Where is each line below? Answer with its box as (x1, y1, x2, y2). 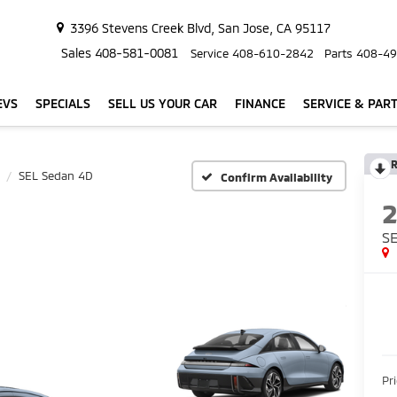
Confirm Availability (221, 169, 332, 184)
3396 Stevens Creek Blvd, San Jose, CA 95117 (70, 20, 331, 35)
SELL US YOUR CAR (108, 96, 217, 112)
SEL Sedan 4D (19, 168, 93, 183)
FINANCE (235, 96, 285, 112)
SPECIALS (35, 96, 90, 112)
